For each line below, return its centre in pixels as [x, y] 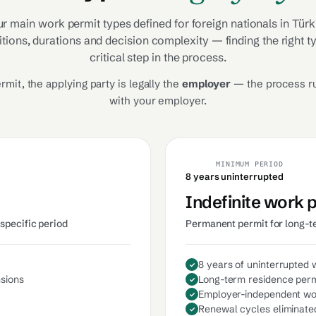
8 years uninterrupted [235, 176]
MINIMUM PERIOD [250, 164]
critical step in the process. [158, 57]
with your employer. [158, 101]
